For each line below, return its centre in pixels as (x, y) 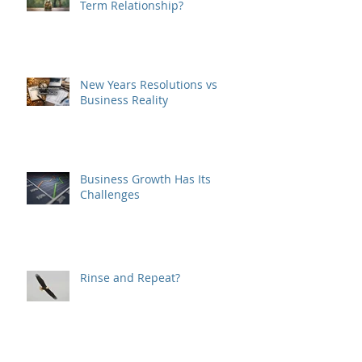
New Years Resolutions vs (149, 149)
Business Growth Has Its (145, 244)
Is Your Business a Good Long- (161, 55)
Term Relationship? (132, 70)
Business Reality (124, 164)
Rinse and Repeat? (130, 342)
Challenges (110, 259)
